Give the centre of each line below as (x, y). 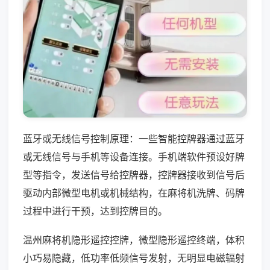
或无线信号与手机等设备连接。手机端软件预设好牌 (134, 156)
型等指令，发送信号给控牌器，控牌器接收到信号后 (134, 174)
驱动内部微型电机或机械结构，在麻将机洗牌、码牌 (134, 193)
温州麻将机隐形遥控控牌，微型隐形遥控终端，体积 (134, 240)
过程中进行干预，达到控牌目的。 (95, 211)
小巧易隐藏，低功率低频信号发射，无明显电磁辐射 (134, 258)
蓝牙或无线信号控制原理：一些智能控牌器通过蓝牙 (134, 138)
